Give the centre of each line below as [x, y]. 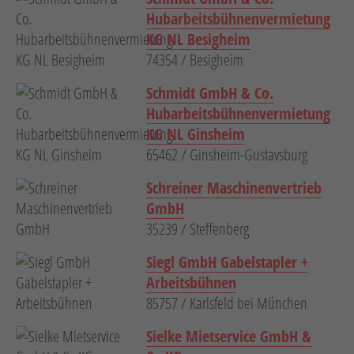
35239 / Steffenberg [198, 229]
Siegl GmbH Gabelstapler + [227, 262]
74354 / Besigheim [195, 60]
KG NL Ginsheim [196, 134]
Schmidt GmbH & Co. [210, 93]
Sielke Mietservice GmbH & [229, 337]
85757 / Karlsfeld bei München [227, 303]
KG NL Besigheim [198, 40]
